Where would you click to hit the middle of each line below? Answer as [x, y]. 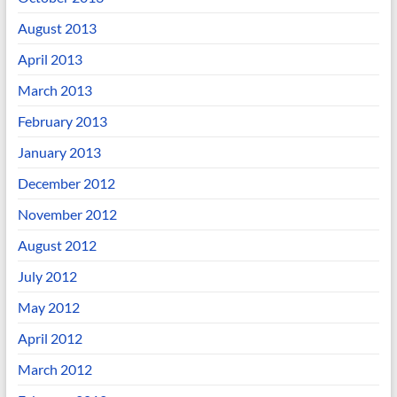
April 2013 [50, 59]
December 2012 [66, 183]
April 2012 [50, 338]
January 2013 [59, 152]
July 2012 [47, 276]
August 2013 [57, 28]
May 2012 [48, 307]
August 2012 [57, 245]
